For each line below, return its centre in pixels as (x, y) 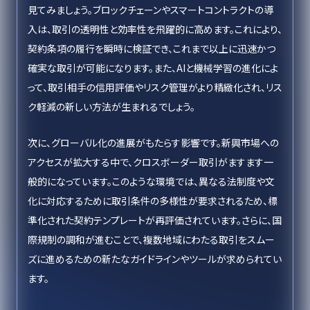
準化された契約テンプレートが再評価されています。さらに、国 (155, 220)
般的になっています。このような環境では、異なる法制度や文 (151, 181)
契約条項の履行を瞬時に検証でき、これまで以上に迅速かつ (152, 48)
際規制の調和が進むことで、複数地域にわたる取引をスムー (151, 239)
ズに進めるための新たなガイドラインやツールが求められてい (155, 259)
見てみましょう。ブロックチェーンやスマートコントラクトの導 (151, 10)
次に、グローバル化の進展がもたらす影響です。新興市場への (153, 143)
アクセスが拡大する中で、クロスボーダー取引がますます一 (151, 162)
